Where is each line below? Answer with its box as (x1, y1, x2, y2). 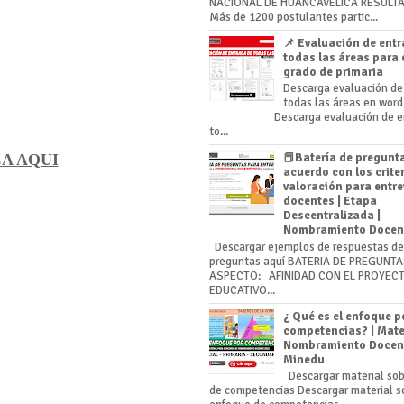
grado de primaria (283, 64, 384, 79)
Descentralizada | (283, 208, 381, 224)
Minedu (283, 352, 326, 367)
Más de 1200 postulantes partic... (209, 9, 378, 24)
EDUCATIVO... (209, 282, 275, 298)
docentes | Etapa (283, 194, 378, 209)
